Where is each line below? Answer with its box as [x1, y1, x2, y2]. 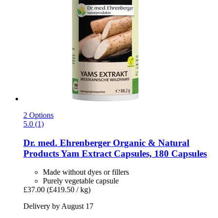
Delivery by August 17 [23, 202, 93, 211]
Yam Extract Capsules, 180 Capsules [59, 148, 207, 159]
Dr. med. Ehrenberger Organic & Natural [23, 137, 189, 148]
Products [23, 148, 59, 159]
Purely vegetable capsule [43, 177, 119, 185]
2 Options [23, 110, 54, 119]
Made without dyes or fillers [43, 168, 129, 177]
